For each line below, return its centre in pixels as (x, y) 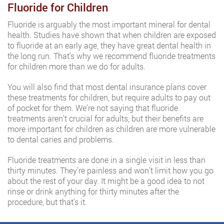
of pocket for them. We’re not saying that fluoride (93, 108)
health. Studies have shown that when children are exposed (112, 35)
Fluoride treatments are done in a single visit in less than (106, 160)
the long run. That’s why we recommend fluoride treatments (111, 56)
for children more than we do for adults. (76, 66)
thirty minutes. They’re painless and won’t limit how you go (110, 170)
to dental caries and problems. (61, 139)
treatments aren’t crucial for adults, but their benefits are (105, 118)
